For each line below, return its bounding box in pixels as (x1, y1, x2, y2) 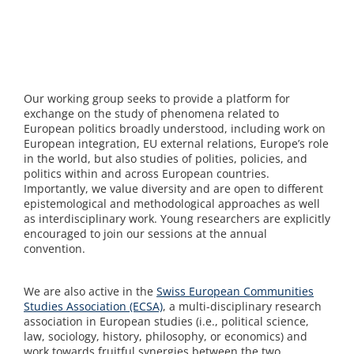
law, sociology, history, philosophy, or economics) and (24, 329, 307, 344)
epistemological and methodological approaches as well (24, 196, 320, 211)
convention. (24, 241, 85, 256)
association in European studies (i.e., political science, (24, 314, 309, 329)
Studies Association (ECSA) (24, 299, 163, 314)
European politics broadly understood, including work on (24, 121, 326, 136)
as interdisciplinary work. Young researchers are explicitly (24, 211, 330, 226)
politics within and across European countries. (24, 166, 269, 181)
